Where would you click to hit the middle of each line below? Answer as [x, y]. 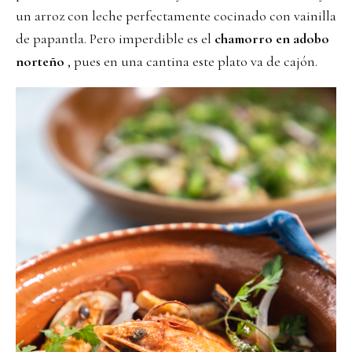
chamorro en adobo [272, 38]
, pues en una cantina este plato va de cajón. [191, 61]
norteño [40, 61]
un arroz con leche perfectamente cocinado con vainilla [176, 16]
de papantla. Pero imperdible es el [115, 38]
